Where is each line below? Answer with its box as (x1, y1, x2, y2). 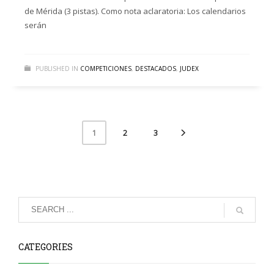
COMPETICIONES (80, 64, 131, 73)
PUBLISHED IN (35, 64, 78, 73)
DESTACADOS (135, 64, 176, 73)
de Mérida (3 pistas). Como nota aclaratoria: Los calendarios (24, 6, 246, 17)
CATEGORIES (18, 240, 73, 253)
